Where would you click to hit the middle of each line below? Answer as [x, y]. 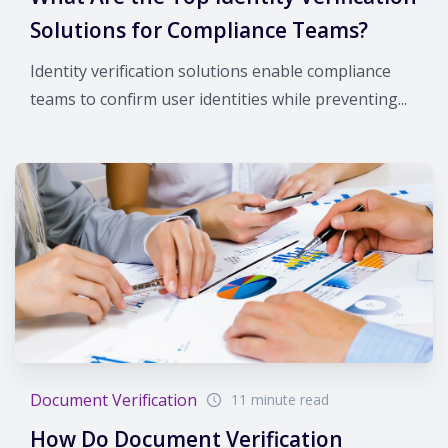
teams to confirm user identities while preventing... [218, 98]
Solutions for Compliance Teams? [199, 29]
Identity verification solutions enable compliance [210, 70]
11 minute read [280, 399]
